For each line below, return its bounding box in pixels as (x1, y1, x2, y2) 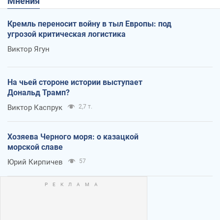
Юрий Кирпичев (7, 157, 63, 166)
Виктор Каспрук (7, 103, 62, 112)
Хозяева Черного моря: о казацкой (7, 132, 138, 141)
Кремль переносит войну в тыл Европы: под (7, 19, 171, 28)
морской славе (7, 142, 63, 152)
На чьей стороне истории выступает (7, 77, 142, 87)
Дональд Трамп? (7, 87, 70, 97)
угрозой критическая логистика (7, 29, 126, 39)
